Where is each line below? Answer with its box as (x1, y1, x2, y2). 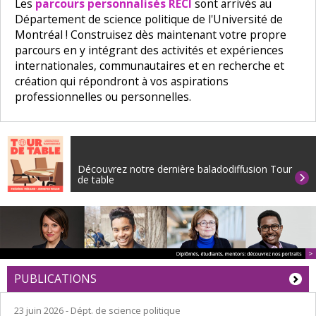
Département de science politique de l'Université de (15, 11, 283, 28)
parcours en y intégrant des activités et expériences (15, 42, 284, 59)
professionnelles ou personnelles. (15, 89, 191, 105)
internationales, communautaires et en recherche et (15, 58, 284, 74)
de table (78, 172, 114, 186)
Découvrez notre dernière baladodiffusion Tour (78, 162, 292, 176)
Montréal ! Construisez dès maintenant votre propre (15, 27, 286, 43)
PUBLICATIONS (14, 270, 97, 286)
